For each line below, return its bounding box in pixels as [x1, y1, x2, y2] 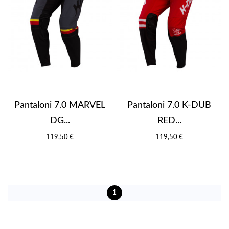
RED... [157, 116, 181, 125]
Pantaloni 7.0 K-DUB [127, 100, 211, 110]
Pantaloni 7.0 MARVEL [14, 100, 105, 110]
